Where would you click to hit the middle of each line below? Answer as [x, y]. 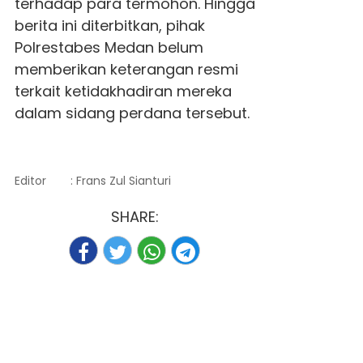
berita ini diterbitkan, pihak [109, 25]
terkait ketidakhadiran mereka [123, 91]
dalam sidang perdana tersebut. [132, 113]
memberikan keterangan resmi [126, 69]
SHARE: [135, 216]
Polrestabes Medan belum [109, 47]
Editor [30, 180]
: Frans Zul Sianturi [121, 180]
